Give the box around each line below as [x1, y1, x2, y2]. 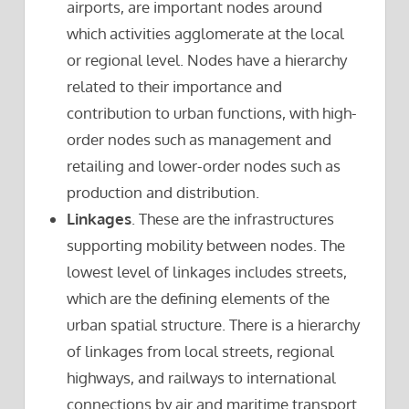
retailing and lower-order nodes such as [67, 156, 341, 176]
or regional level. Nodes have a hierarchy [67, 50, 348, 70]
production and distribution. [67, 183, 260, 203]
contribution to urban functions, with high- [67, 103, 358, 123]
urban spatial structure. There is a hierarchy [67, 315, 361, 335]
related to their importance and [67, 77, 283, 97]
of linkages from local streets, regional [67, 341, 335, 362]
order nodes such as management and [67, 130, 332, 150]
